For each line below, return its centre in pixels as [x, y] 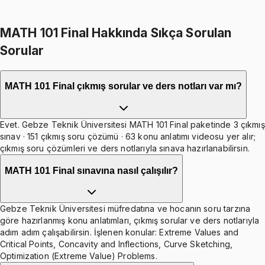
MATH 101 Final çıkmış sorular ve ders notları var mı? [123, 86]
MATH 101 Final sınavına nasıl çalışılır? [91, 170]
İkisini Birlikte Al [132, 14]
